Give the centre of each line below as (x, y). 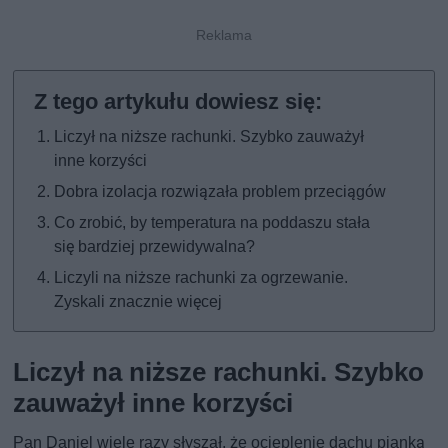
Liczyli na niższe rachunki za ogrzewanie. (201, 278)
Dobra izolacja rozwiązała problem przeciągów (220, 192)
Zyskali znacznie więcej (138, 302)
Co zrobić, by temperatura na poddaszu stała (212, 223)
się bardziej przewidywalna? (155, 247)
